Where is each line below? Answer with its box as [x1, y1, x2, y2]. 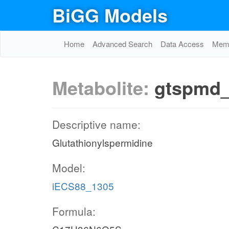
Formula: [52, 203, 96, 219]
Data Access [161, 38, 204, 49]
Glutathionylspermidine [52, 135, 153, 149]
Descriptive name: [52, 117, 141, 132]
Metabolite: [52, 74, 154, 101]
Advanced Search [93, 38, 152, 49]
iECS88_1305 [52, 179, 114, 193]
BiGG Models [52, 2, 168, 28]
